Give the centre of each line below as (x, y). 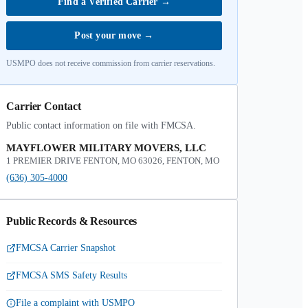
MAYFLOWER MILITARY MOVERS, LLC (106, 148)
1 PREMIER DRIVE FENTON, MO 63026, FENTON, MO (113, 161)
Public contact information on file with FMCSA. (101, 125)
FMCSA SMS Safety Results (71, 275)
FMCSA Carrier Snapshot (66, 248)
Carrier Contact (44, 106)
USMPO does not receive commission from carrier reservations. (111, 63)
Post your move (109, 35)
